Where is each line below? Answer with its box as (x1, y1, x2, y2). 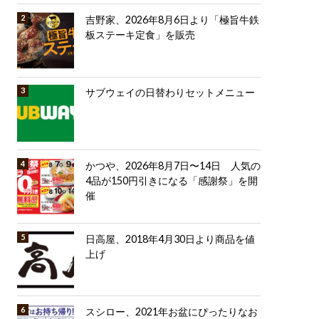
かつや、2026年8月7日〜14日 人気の (85, 159, 261, 172)
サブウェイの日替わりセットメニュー (85, 86, 255, 99)
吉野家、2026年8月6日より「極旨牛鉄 (85, 13, 259, 26)
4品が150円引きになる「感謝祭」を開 (85, 174, 258, 187)
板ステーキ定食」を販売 (85, 28, 195, 41)
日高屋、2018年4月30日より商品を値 (85, 232, 255, 245)
